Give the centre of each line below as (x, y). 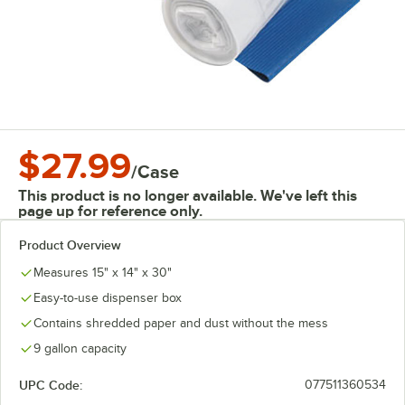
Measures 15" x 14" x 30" (103, 273)
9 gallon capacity (80, 348)
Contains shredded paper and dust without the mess (181, 323)
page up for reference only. (110, 211)
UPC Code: (51, 385)
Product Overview (70, 245)
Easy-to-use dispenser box (108, 298)
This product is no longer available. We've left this (188, 196)
